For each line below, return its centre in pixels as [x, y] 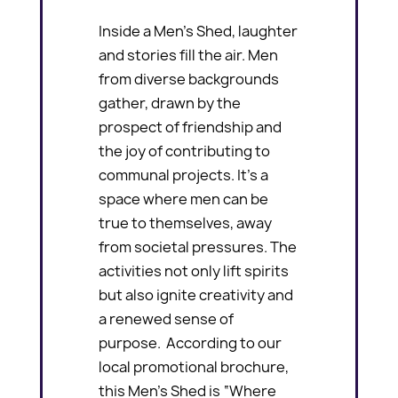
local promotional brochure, [194, 366]
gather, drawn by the [170, 103]
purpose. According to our [191, 342]
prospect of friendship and [191, 127]
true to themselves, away [186, 223]
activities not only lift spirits [194, 271]
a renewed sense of [167, 318]
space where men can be [184, 199]
